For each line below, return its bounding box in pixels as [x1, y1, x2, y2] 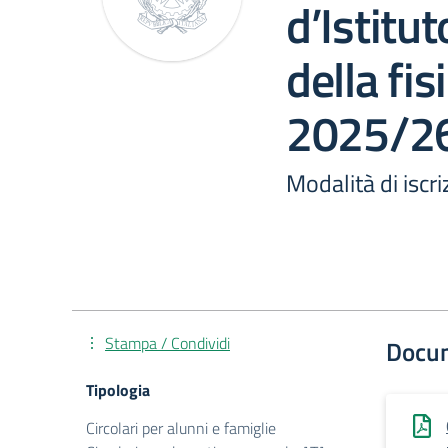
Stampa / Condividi [105, 331, 230, 355]
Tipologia [86, 378, 150, 402]
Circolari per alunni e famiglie [86, 416, 276, 440]
